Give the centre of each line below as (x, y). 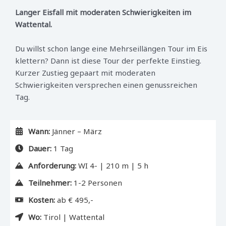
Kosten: (42, 200)
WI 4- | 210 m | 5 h (112, 165)
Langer (28, 12)
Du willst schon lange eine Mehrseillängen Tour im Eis (111, 48)
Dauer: (40, 148)
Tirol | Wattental (73, 217)
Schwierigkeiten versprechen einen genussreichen (106, 85)
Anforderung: (52, 165)
